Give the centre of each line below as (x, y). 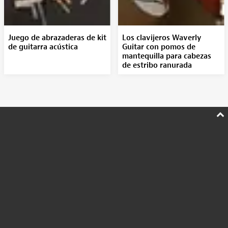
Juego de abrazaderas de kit (57, 38)
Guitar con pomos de (159, 47)
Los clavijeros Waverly (162, 38)
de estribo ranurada (157, 65)
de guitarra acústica (43, 47)
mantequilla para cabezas (166, 56)
